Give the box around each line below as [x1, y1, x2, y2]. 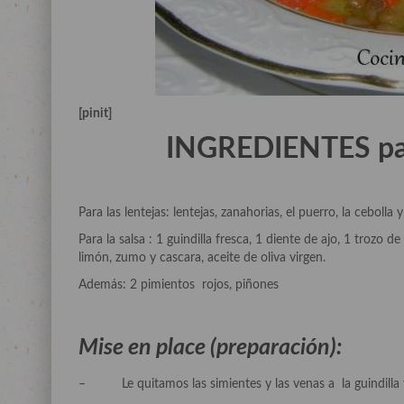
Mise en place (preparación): [78, 336, 342, 359]
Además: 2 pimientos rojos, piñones [78, 279, 279, 291]
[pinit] [78, 107, 112, 120]
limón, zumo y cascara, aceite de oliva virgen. [78, 252, 326, 264]
